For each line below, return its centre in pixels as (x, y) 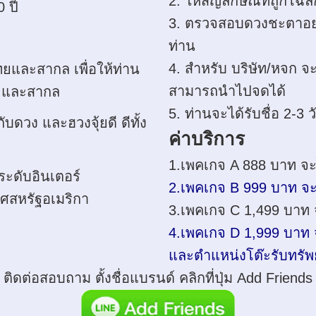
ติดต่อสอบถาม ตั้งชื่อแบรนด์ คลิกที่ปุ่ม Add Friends (158, 278)
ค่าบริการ (207, 139)
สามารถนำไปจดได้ (227, 91)
